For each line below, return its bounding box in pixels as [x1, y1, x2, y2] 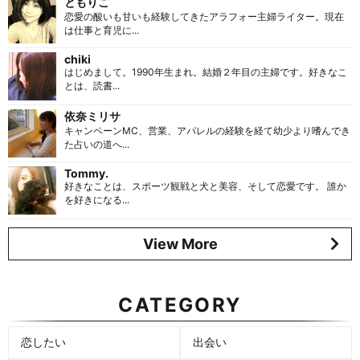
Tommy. [64, 166, 108, 180]
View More [142, 235, 218, 252]
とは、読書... [64, 79, 120, 92]
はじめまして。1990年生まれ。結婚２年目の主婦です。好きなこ [64, 65, 347, 78]
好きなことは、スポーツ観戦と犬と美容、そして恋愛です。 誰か [64, 179, 346, 192]
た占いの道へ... [64, 137, 129, 150]
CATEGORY [118, 292, 242, 317]
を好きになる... [64, 193, 129, 206]
